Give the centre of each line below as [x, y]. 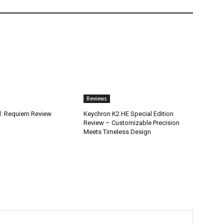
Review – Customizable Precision [132, 123]
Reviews [97, 99]
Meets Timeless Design [117, 132]
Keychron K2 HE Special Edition [129, 114]
